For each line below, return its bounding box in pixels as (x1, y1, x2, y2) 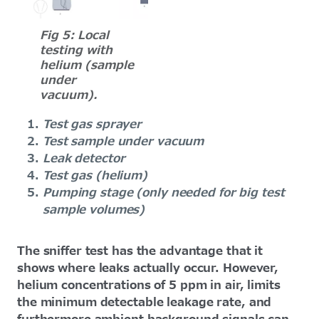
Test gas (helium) (43, 167, 148, 184)
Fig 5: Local (40, 26, 109, 44)
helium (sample (40, 56, 134, 74)
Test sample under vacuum (43, 132, 208, 150)
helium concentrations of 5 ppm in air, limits (17, 276, 281, 294)
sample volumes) (43, 201, 145, 219)
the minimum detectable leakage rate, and (17, 293, 272, 311)
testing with (40, 41, 113, 59)
